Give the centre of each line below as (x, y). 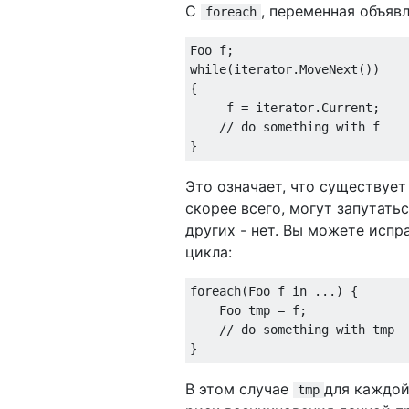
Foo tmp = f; (248, 310)
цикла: (209, 252)
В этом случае (239, 388)
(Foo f (267, 291)
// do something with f (299, 126)
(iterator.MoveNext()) (303, 69)
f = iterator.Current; (285, 107)
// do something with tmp (307, 329)
